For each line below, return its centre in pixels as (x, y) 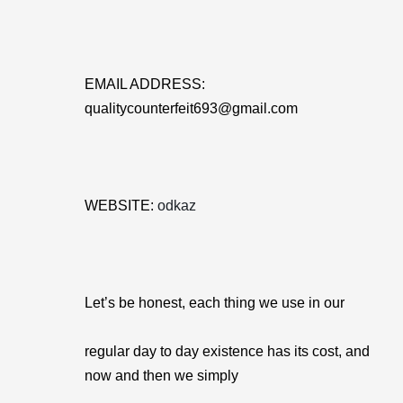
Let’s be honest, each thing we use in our (215, 303)
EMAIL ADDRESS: (145, 84)
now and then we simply (161, 376)
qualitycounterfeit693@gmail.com (191, 108)
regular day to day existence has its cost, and (227, 351)
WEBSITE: (121, 206)
